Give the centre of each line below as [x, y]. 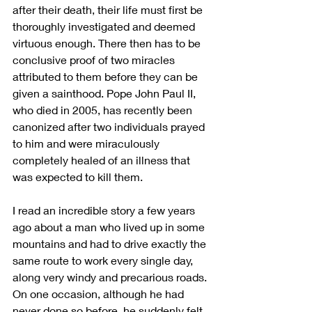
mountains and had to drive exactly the [111, 243]
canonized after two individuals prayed [110, 126]
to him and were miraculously [87, 143]
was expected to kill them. [78, 176]
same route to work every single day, [104, 260]
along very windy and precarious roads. [111, 276]
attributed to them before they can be [107, 76]
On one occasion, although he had [100, 293]
